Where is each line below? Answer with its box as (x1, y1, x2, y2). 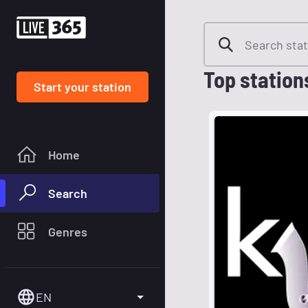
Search (48, 185, 87, 201)
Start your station (34, 78, 131, 94)
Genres (48, 223, 87, 239)
